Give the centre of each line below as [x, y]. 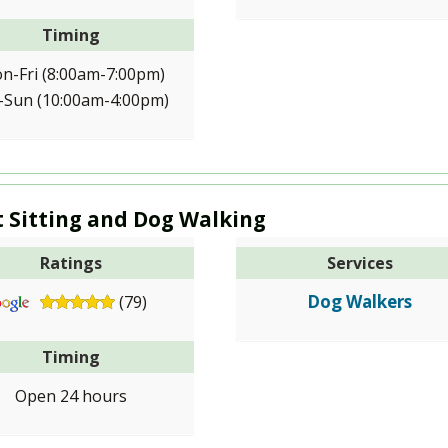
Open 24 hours [71, 396]
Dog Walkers [360, 302]
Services [359, 263]
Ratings [71, 263]
